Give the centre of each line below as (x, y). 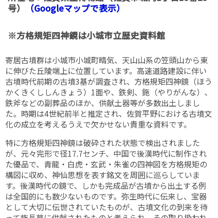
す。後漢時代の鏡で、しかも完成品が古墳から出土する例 (106, 186)
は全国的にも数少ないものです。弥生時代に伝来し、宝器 (106, 196)
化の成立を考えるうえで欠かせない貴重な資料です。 (99, 124)
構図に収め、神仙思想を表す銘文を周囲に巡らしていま (103, 175)
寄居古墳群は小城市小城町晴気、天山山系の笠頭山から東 (107, 60)
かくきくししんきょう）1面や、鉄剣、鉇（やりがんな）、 (109, 92)
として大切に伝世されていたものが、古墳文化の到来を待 (107, 207)
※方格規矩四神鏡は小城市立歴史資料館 (87, 35)
